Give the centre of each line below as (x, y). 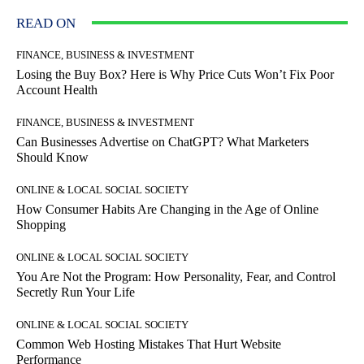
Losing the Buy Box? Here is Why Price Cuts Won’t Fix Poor (175, 74)
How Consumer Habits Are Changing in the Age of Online (167, 209)
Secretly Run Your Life (76, 292)
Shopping (41, 224)
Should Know (52, 157)
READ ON (46, 23)
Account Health (57, 89)
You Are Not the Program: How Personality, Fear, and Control (176, 276)
